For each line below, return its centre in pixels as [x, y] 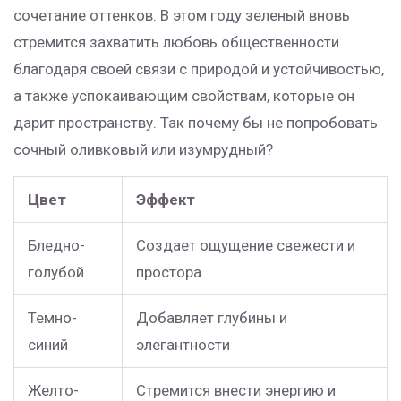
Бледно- [56, 246]
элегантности [183, 345]
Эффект [166, 200]
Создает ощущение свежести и [246, 246]
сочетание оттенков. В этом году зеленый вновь [182, 16]
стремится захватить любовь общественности [176, 43]
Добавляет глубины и [212, 318]
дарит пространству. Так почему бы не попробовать [196, 123]
